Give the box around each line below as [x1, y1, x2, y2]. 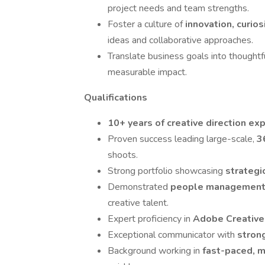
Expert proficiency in [108, 212, 193, 225]
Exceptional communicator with [108, 228, 237, 241]
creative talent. [108, 196, 169, 209]
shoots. [108, 148, 138, 161]
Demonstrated [108, 180, 170, 193]
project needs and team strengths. [108, 2, 249, 15]
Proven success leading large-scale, [108, 132, 257, 146]
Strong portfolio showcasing [108, 164, 225, 177]
